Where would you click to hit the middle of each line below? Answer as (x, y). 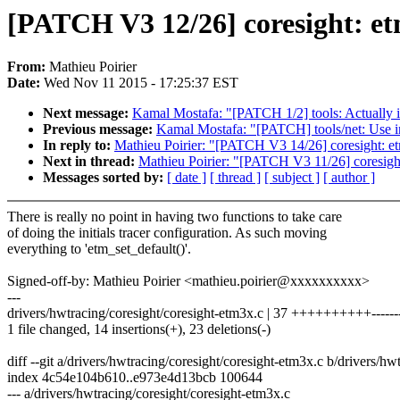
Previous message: (100, 129)
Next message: (87, 113)
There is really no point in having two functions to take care (175, 217)
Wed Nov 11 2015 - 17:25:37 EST (141, 83)
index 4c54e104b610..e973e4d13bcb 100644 (135, 378)
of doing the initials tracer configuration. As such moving (167, 233)
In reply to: (79, 146)
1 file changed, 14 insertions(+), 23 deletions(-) (139, 329)
